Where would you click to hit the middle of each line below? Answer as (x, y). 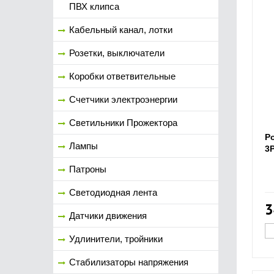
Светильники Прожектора (123, 123)
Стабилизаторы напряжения (129, 262)
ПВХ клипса (94, 6)
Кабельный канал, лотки (121, 30)
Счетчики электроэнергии (123, 99)
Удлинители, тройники (116, 239)
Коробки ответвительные (122, 76)
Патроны (88, 169)
